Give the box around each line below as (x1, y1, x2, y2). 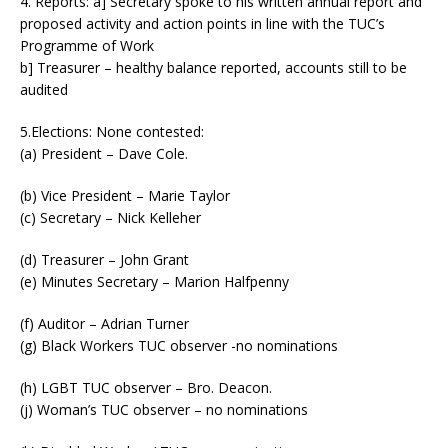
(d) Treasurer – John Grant (20, 249, 189, 269)
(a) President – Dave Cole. (20, 143, 188, 163)
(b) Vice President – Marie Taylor (20, 185, 230, 205)
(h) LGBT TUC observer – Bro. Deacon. (20, 377, 272, 397)
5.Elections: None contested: (20, 121, 204, 141)
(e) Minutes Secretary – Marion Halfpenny (20, 271, 289, 291)
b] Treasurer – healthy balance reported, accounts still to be (20, 57, 407, 77)
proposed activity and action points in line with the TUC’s (20, 13, 385, 33)
